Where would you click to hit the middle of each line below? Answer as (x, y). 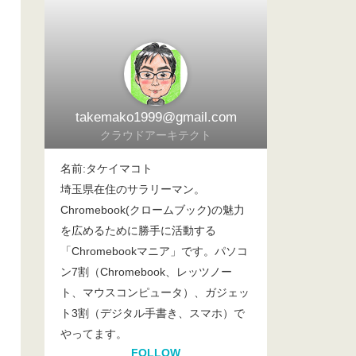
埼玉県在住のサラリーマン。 (133, 189)
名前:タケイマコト (106, 168)
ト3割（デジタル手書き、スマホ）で (153, 313)
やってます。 (94, 334)
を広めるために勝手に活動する (138, 230)
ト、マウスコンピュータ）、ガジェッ (155, 292)
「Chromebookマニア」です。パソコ (154, 251)
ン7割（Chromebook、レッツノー (146, 272)
